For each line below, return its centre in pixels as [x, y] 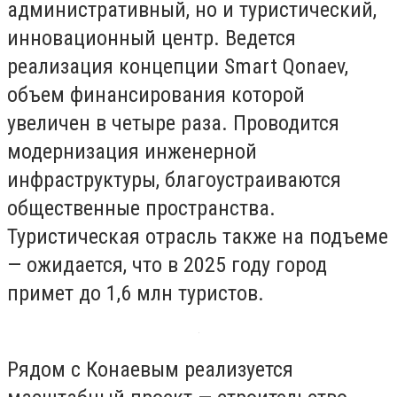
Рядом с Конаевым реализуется [150, 370]
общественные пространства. [141, 209]
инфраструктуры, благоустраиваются [174, 180]
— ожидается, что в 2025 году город [167, 265]
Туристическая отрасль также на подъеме [198, 237]
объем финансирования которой [156, 95]
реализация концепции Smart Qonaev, [178, 67]
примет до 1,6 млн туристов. [136, 294]
